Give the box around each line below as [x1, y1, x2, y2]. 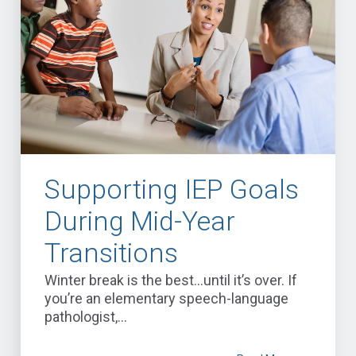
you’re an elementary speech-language [44, 290, 288, 308]
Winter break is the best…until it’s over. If [44, 272, 297, 289]
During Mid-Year [44, 205, 235, 238]
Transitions [44, 237, 178, 269]
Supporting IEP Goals [44, 173, 299, 206]
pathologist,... [44, 308, 127, 326]
